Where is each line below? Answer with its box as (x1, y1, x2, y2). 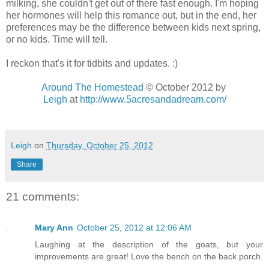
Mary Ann (35, 222, 73, 232)
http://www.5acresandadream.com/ (79, 94, 226, 104)
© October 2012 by (143, 82, 228, 92)
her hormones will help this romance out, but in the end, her (6, 10, 256, 20)
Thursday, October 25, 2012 (46, 140, 153, 150)
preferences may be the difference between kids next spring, (6, 22, 261, 32)
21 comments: (6, 190, 79, 203)
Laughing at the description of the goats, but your (35, 239, 263, 249)
